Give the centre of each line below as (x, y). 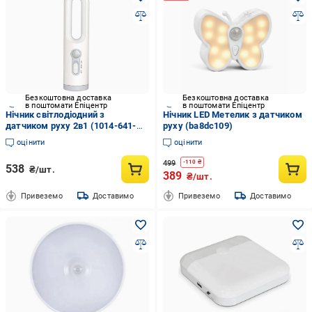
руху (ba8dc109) (197, 126)
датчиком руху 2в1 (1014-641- (71, 126)
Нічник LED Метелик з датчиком (232, 115)
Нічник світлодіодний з (55, 115)
